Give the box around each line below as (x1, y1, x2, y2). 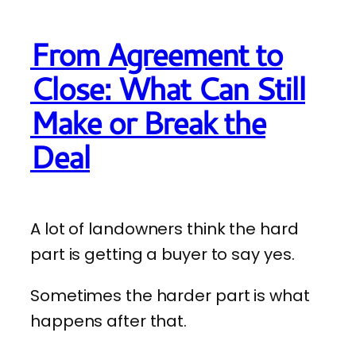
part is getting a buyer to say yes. (30, 242, 295, 265)
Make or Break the (30, 100, 265, 145)
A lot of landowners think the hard (30, 217, 299, 240)
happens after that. (30, 309, 188, 332)
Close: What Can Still (30, 66, 305, 111)
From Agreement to (30, 32, 282, 77)
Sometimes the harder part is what (30, 284, 310, 307)
